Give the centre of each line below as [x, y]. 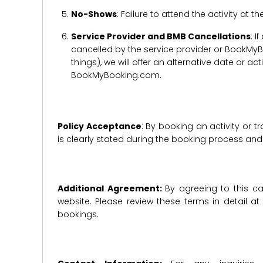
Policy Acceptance [100, 126]
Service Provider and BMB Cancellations [161, 36]
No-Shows [94, 14]
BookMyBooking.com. [116, 75]
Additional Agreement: [112, 188]
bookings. [78, 214]
